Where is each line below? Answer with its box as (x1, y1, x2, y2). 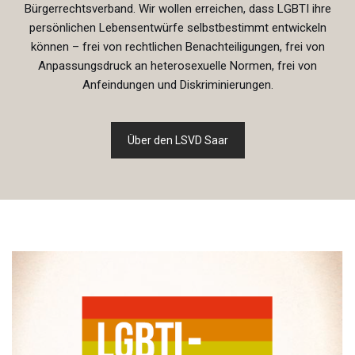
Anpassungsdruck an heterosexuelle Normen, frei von (38, 58, 317, 73)
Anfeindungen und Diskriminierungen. (82, 77, 273, 92)
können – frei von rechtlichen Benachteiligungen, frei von (30, 39, 325, 54)
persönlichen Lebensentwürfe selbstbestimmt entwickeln (29, 20, 326, 35)
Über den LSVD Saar (127, 133, 228, 147)
